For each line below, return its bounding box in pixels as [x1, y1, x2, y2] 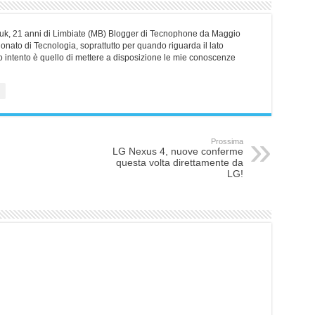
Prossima [210, 136, 243, 146]
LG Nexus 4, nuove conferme [112, 145, 243, 157]
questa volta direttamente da [115, 156, 243, 168]
